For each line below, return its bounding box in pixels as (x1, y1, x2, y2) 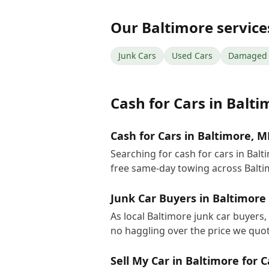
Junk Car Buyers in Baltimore (110, 191, 266, 205)
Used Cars (172, 50, 213, 61)
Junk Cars (118, 50, 156, 61)
